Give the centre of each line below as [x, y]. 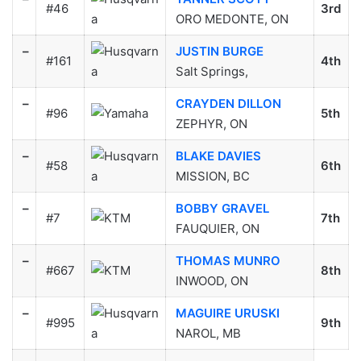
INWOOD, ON [212, 280]
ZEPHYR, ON [211, 123]
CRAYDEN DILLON [228, 103]
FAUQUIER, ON [217, 228]
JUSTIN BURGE [219, 51]
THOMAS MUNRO [228, 260]
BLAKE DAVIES [218, 156]
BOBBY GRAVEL [222, 208]
